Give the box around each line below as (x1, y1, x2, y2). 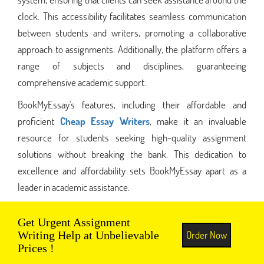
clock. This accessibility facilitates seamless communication (18, 9, 246, 23)
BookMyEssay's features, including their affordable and (18, 97, 246, 111)
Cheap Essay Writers (60, 114, 150, 128)
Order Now (186, 227, 227, 242)
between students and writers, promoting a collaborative (18, 25, 246, 39)
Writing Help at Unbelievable (18, 228, 159, 242)
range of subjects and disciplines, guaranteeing (18, 58, 246, 72)
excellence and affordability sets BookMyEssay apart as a (18, 163, 246, 177)
